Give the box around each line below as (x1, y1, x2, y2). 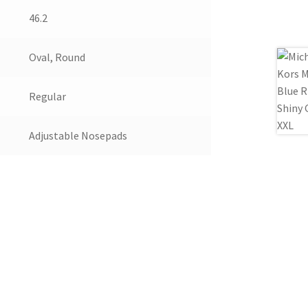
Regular (28, 89, 66, 104)
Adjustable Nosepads (28, 129, 127, 143)
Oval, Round (28, 50, 85, 65)
